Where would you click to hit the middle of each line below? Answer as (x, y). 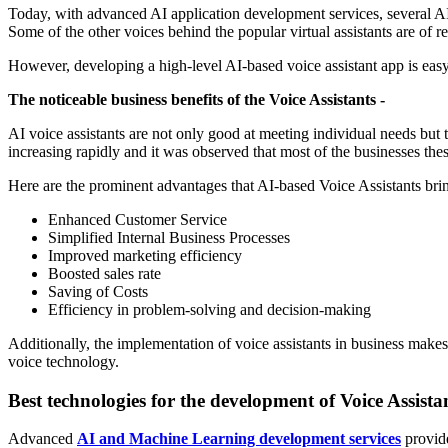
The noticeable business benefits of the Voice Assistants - (196, 99)
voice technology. (65, 361)
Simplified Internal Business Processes (171, 237)
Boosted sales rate (104, 273)
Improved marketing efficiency (145, 255)
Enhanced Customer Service (139, 219)
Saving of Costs (98, 291)
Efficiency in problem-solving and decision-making (209, 309)
